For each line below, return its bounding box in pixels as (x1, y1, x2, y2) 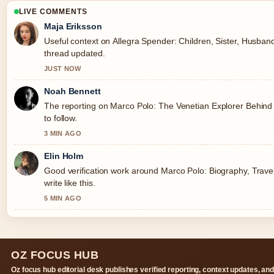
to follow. (44, 113, 77, 123)
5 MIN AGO (44, 194, 81, 202)
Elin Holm (44, 150, 84, 161)
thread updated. (44, 48, 105, 58)
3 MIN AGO (44, 129, 81, 137)
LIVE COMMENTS (19, 7, 87, 16)
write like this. (44, 177, 95, 188)
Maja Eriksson (44, 21, 102, 31)
